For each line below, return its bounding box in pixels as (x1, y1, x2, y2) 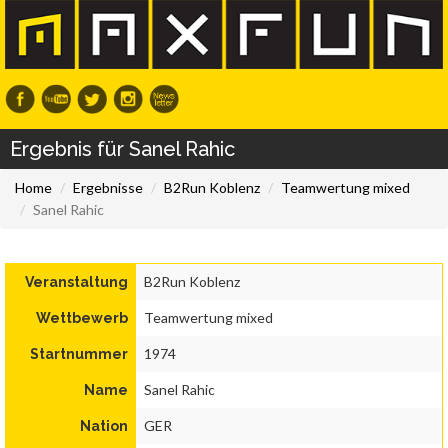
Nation (80, 418, 128, 435)
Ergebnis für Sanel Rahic (10, 137, 235, 162)
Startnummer (30, 346, 128, 363)
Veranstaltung (25, 274, 128, 291)
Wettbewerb (36, 310, 128, 327)
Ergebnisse (73, 179, 143, 197)
